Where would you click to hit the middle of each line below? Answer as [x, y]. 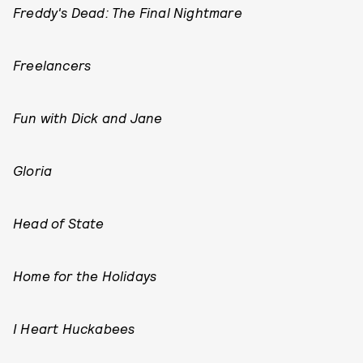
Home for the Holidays [85, 275]
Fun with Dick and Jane [88, 117]
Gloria [33, 170]
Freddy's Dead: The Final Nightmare [128, 12]
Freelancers [52, 65]
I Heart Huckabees [74, 328]
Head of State [59, 223]
